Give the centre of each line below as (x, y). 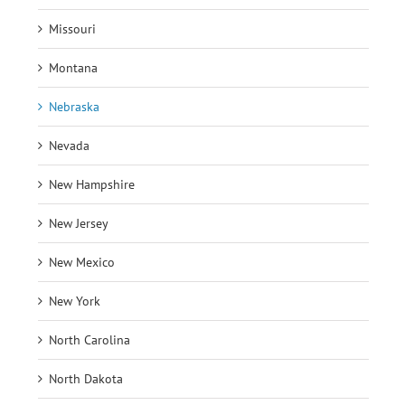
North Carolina (89, 339)
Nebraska (74, 106)
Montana (73, 67)
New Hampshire (92, 184)
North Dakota (86, 378)
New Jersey (79, 223)
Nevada (69, 145)
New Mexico (82, 262)
